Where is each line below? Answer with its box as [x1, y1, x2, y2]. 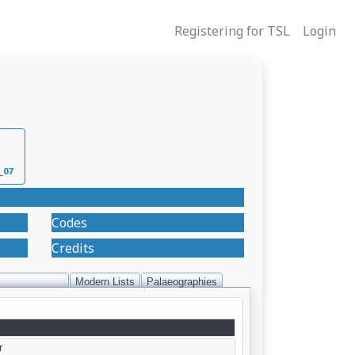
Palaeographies [147, 276, 217, 288]
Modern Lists [75, 276, 135, 288]
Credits [51, 239, 94, 257]
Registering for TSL [174, 22, 290, 40]
